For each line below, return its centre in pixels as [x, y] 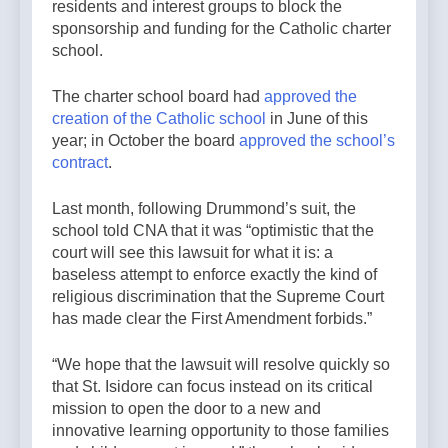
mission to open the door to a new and [186, 408]
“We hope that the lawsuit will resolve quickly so [221, 364]
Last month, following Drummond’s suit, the [204, 208]
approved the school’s [317, 140]
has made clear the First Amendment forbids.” [214, 318]
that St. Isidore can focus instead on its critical [212, 386]
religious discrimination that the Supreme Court [218, 296]
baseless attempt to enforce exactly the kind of [214, 274]
